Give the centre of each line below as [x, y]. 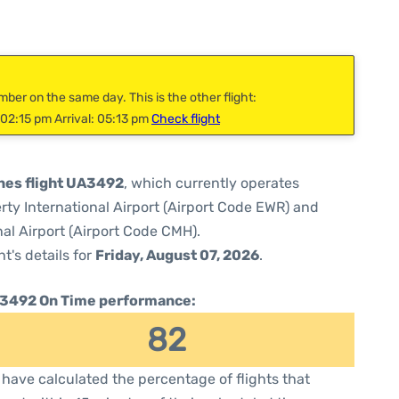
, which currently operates [212, 183]
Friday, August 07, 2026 [177, 255]
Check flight [186, 119]
